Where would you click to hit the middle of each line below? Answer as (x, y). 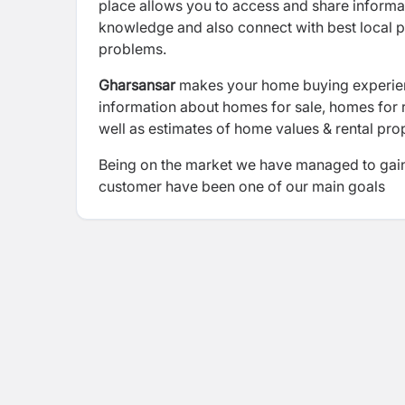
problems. (132, 49)
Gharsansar (137, 85)
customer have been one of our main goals (242, 186)
